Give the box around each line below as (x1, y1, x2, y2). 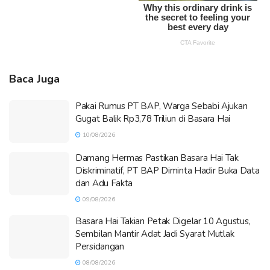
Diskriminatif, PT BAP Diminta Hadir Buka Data (75, 165, 260, 177)
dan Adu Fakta (75, 177, 133, 190)
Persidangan (75, 240, 124, 253)
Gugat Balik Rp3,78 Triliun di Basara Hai (75, 112, 230, 125)
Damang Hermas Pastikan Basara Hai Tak (75, 152, 239, 165)
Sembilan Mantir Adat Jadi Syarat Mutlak (75, 228, 234, 240)
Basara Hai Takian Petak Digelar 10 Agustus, (75, 215, 251, 228)
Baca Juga (9, 71, 60, 86)
